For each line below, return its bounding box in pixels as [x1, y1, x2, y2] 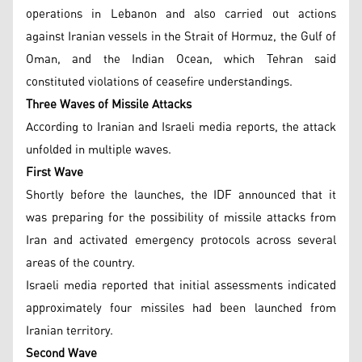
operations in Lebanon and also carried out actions [26, 2, 336, 26]
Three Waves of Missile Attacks [26, 93, 192, 116]
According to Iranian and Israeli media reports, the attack [26, 116, 336, 139]
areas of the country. [26, 251, 135, 275]
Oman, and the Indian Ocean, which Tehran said [26, 48, 336, 71]
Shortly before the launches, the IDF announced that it [26, 183, 336, 207]
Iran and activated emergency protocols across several [26, 229, 336, 252]
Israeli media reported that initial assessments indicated [26, 274, 336, 297]
